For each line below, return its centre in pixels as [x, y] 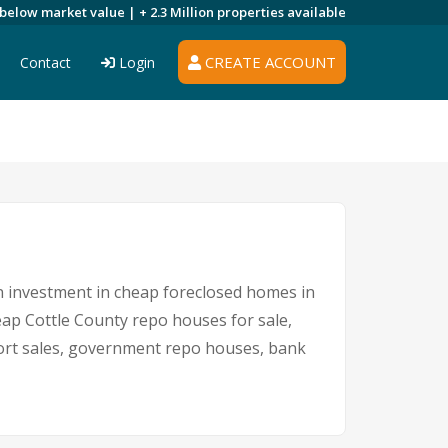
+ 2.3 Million [178, 12]
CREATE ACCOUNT [268, 62]
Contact [45, 62]
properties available [281, 12]
